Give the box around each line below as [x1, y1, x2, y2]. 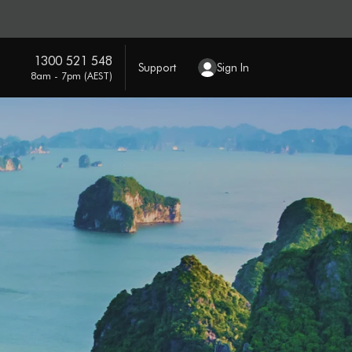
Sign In [216, 60, 249, 75]
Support [137, 60, 176, 75]
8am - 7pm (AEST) [30, 68, 112, 82]
